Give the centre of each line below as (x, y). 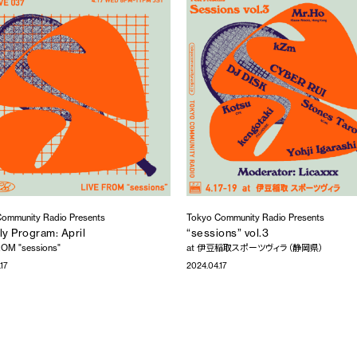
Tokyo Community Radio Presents (255, 218)
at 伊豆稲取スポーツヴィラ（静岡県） (255, 248)
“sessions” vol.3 (228, 233)
